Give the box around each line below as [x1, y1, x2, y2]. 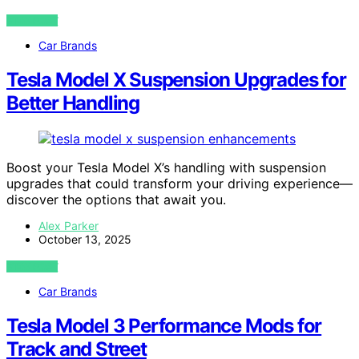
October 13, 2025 [38, 232, 131, 246]
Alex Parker [38, 218, 99, 232]
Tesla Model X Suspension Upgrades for [6, 67, 346, 91]
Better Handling [6, 91, 140, 115]
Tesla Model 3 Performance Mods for [6, 313, 322, 337]
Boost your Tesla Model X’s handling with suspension [6, 159, 326, 175]
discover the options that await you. [6, 191, 226, 208]
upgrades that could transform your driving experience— [6, 175, 353, 192]
